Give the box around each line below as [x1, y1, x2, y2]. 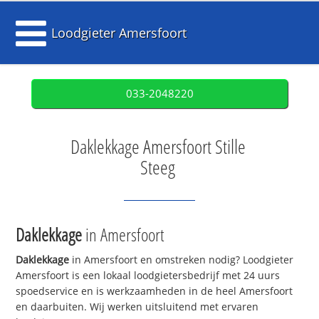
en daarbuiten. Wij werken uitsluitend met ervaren [16, 300, 259, 314]
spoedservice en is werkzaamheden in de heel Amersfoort [16, 284, 293, 298]
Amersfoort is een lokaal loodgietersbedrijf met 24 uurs [16, 268, 281, 283]
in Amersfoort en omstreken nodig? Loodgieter [69, 253, 294, 267]
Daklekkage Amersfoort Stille [70, 134, 246, 159]
